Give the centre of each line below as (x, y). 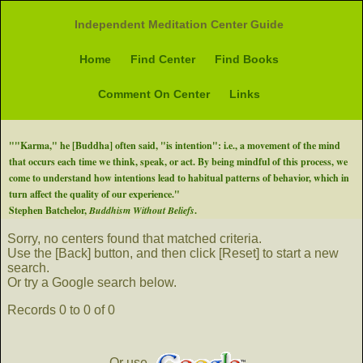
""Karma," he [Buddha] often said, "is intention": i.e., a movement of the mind (175, 145)
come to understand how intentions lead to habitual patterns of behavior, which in (179, 178)
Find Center (163, 59)
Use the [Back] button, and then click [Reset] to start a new (173, 253)
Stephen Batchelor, (49, 210)
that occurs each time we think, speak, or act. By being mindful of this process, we (178, 162)
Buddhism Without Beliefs (142, 210)
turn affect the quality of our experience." (94, 194)
